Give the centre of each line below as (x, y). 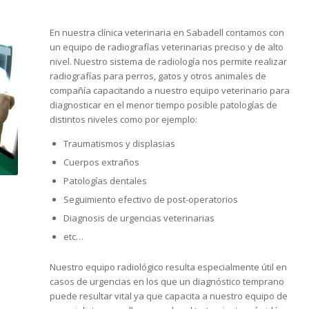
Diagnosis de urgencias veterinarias (139, 218)
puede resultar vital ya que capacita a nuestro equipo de (168, 296)
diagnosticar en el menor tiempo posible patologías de (163, 105)
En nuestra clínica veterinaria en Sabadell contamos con (167, 33)
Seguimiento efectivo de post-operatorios (150, 200)
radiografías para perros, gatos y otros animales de (158, 76)
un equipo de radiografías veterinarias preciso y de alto (166, 47)
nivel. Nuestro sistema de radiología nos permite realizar (168, 62)
